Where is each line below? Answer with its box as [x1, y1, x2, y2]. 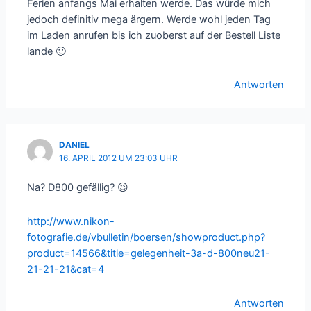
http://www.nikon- [27, 215, 115, 228]
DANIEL [59, 140, 90, 150]
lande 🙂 [27, 44, 67, 58]
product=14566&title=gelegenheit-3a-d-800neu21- [27, 247, 271, 260]
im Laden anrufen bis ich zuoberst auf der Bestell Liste [27, 28, 281, 42]
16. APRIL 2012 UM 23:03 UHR [59, 153, 178, 163]
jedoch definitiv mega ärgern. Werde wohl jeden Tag [27, 12, 271, 26]
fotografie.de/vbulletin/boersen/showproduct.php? [27, 231, 266, 244]
